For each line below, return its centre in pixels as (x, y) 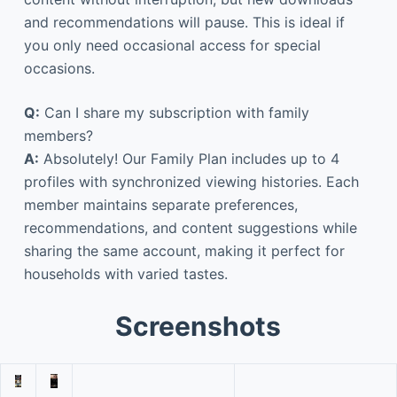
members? (58, 135)
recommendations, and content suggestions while (190, 227)
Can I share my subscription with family (174, 112)
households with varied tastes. (125, 273)
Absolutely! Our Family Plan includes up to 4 (189, 158)
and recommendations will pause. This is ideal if (184, 22)
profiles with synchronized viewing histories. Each (191, 181)
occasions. (59, 68)
